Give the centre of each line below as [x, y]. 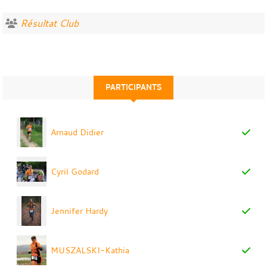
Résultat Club [49, 23]
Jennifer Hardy [80, 210]
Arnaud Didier [77, 132]
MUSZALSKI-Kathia [90, 250]
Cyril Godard [75, 171]
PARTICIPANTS [133, 87]
